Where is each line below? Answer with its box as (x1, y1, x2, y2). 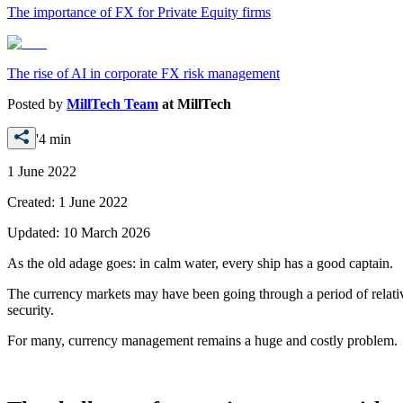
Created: (7, 193, 58, 210)
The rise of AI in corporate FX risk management (7, 65, 280, 81)
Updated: (7, 224, 63, 240)
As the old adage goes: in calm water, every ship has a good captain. (7, 255, 393, 271)
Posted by (7, 95, 67, 112)
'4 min (36, 130, 71, 147)
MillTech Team (67, 95, 158, 112)
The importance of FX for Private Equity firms (7, 4, 271, 20)
